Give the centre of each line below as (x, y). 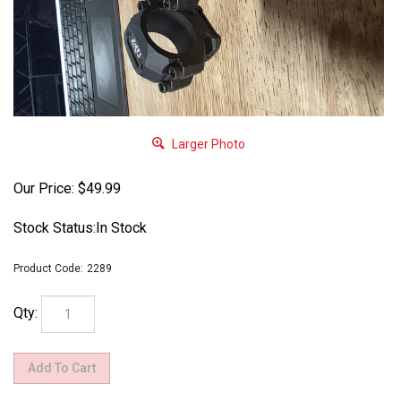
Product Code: (48, 269)
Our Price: (44, 188)
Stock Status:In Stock (80, 228)
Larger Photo (207, 144)
